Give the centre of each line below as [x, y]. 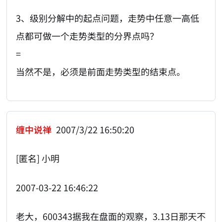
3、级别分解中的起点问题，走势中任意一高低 [108, 18]
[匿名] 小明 [38, 158]
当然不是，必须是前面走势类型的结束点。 [101, 72]
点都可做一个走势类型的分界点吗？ [87, 36]
